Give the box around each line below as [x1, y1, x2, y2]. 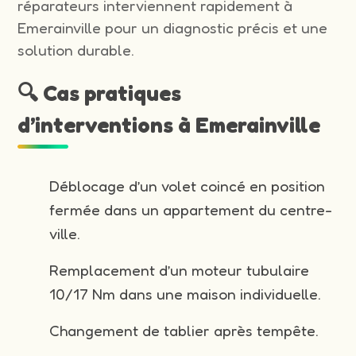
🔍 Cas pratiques [17, 79, 182, 106]
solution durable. [17, 40, 135, 60]
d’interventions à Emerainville [17, 111, 321, 137]
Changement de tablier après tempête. [49, 320, 319, 340]
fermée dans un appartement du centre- [49, 199, 333, 219]
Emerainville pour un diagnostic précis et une [17, 17, 328, 37]
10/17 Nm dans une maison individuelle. [49, 284, 322, 304]
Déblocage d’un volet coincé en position [49, 176, 326, 195]
